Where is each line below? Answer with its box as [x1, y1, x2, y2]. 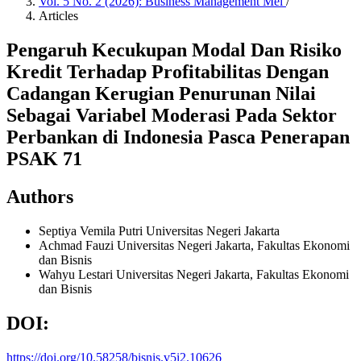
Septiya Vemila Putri [39, 223, 146, 238]
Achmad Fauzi [39, 238, 117, 252]
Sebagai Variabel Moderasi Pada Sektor [6, 104, 337, 126]
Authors [6, 185, 73, 207]
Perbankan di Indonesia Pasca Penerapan [6, 126, 350, 147]
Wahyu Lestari [39, 267, 116, 281]
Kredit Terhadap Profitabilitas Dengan [6, 60, 329, 82]
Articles [39, 9, 78, 23]
